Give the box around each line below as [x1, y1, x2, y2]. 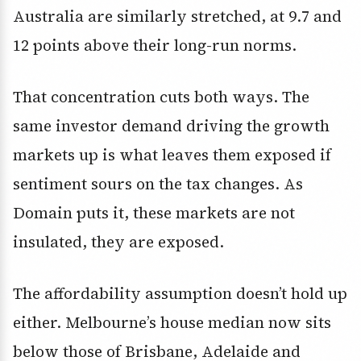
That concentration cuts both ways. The [13, 86, 309, 108]
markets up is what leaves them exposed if [13, 144, 331, 166]
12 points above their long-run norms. [13, 35, 297, 56]
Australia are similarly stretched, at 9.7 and [13, 6, 342, 27]
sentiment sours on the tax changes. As [13, 173, 303, 195]
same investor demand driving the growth [13, 115, 330, 137]
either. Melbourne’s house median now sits [13, 312, 331, 334]
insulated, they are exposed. [13, 231, 224, 253]
